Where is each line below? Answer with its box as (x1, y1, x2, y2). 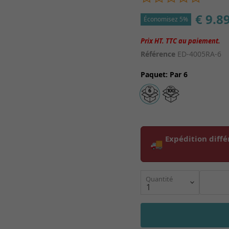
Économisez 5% (144, 15, 189, 24)
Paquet (141, 70, 166, 79)
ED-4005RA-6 (177, 49, 222, 59)
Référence (141, 49, 176, 59)
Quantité (146, 174, 173, 184)
